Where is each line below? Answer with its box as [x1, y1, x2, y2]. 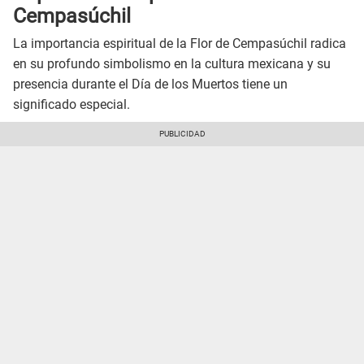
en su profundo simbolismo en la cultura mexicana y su [13, 56, 331, 72]
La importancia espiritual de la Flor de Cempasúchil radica [13, 36, 346, 52]
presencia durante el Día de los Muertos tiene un [13, 76, 288, 93]
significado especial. [13, 97, 130, 113]
